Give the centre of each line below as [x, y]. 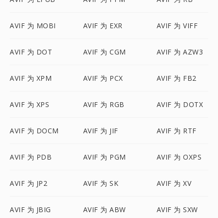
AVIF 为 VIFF [177, 26]
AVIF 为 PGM [104, 157]
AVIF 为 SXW [177, 209]
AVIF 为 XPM [31, 78]
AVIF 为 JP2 [28, 183]
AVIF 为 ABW [104, 209]
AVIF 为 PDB [31, 157]
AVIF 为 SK [101, 183]
